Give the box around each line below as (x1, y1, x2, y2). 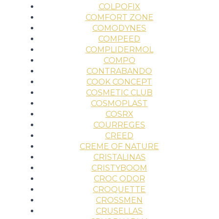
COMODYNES (92, 23, 146, 33)
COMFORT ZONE (85, 12, 153, 22)
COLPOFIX (98, 1, 140, 11)
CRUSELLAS (96, 206, 143, 216)
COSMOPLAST (91, 98, 148, 108)
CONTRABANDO (87, 66, 152, 76)
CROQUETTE (93, 184, 146, 194)
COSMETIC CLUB (86, 88, 153, 97)
